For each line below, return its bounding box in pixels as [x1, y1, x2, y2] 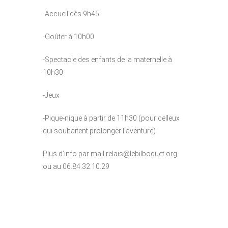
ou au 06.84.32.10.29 [43, 162, 109, 171]
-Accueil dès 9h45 [43, 10, 99, 18]
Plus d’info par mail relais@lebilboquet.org [43, 150, 177, 158]
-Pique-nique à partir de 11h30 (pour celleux [43, 114, 180, 123]
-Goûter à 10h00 [43, 33, 94, 41]
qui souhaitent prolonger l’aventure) [43, 127, 156, 135]
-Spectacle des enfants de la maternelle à [43, 55, 172, 64]
